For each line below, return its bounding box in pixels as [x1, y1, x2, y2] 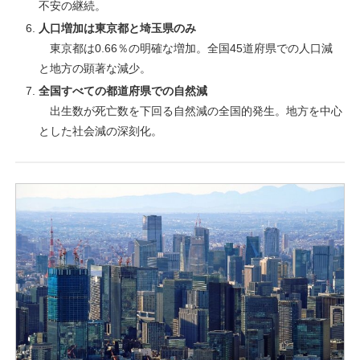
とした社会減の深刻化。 [38, 124, 162, 137]
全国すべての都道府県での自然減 [38, 84, 207, 97]
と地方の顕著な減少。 [38, 62, 151, 76]
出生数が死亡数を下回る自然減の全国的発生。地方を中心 [38, 104, 342, 117]
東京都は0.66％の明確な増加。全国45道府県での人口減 [38, 42, 333, 55]
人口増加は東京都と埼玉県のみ [38, 22, 196, 35]
